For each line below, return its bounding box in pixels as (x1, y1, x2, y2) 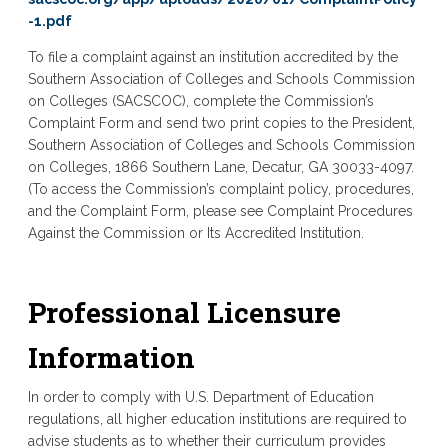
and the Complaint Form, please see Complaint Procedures (27, 203, 413, 219)
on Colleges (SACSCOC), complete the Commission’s (27, 93, 374, 109)
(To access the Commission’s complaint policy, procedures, (27, 181, 414, 197)
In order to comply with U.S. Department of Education (27, 389, 374, 406)
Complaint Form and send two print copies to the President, (27, 115, 415, 131)
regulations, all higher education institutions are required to (27, 411, 407, 428)
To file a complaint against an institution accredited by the (27, 49, 398, 65)
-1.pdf (27, 13, 72, 29)
